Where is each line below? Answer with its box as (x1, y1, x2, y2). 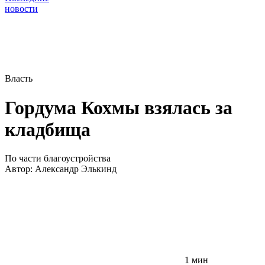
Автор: (5, 164, 35, 174)
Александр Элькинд (35, 164, 117, 174)
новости (5, 4, 38, 14)
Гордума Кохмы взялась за (5, 96, 232, 118)
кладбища (5, 118, 91, 140)
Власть (5, 73, 33, 84)
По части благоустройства (5, 153, 111, 164)
